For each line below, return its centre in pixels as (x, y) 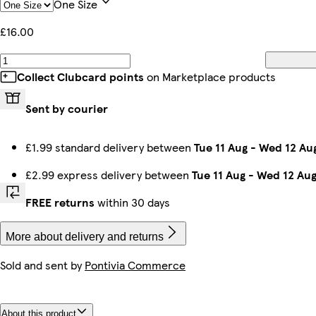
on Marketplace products (210, 76)
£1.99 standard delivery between (110, 147)
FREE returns (60, 202)
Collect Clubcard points (80, 76)
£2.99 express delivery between (109, 174)
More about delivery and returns (85, 236)
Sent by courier (67, 108)
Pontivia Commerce (135, 265)
